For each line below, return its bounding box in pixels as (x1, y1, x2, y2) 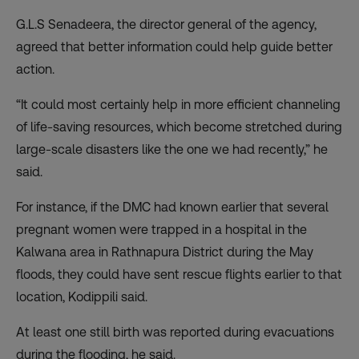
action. (16, 62, 54, 78)
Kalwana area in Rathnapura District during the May (16, 244, 313, 260)
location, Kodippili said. (16, 289, 147, 305)
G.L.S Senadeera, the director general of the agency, (16, 17, 317, 33)
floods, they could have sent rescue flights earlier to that (16, 267, 342, 283)
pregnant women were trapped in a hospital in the (16, 222, 307, 238)
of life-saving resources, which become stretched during (16, 119, 342, 135)
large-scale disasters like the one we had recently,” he (16, 142, 328, 158)
